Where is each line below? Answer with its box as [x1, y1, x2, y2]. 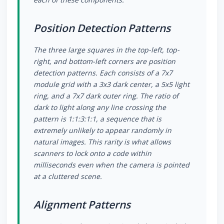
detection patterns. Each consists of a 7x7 [33, 68, 172, 78]
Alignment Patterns [33, 197, 130, 212]
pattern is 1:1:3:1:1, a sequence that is [33, 114, 161, 124]
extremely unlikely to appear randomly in [33, 125, 171, 135]
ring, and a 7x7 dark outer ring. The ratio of [33, 91, 178, 101]
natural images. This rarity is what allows [33, 137, 171, 147]
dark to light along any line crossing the [33, 102, 166, 112]
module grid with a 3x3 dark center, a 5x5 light [33, 79, 189, 89]
